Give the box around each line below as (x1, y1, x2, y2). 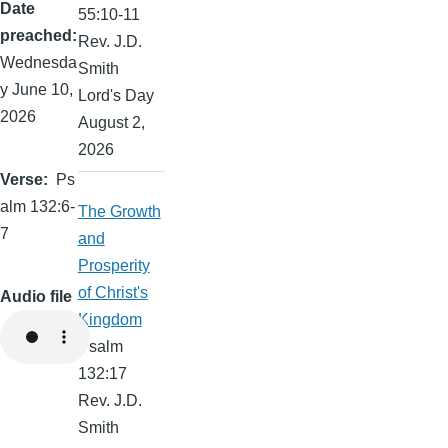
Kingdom (77, 310, 142, 328)
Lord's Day (77, 86, 154, 104)
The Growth (77, 202, 161, 220)
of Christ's (77, 283, 148, 301)
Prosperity (77, 256, 150, 274)
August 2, (77, 113, 145, 131)
